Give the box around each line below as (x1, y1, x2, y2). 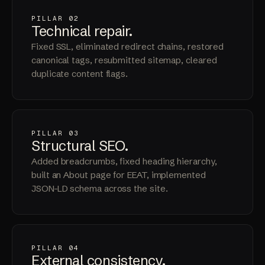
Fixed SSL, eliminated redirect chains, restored (31, 41, 224, 53)
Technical (31, 22, 95, 40)
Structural (31, 137, 99, 155)
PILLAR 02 (31, 14, 79, 23)
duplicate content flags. (31, 68, 128, 80)
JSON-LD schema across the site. (31, 183, 168, 195)
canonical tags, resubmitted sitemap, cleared (31, 54, 217, 66)
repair (94, 22, 129, 40)
